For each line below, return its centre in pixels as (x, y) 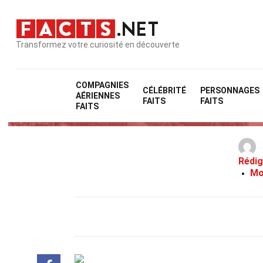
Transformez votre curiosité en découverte (98, 44)
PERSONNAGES (230, 90)
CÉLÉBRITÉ (165, 90)
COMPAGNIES (102, 85)
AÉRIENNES (98, 96)
